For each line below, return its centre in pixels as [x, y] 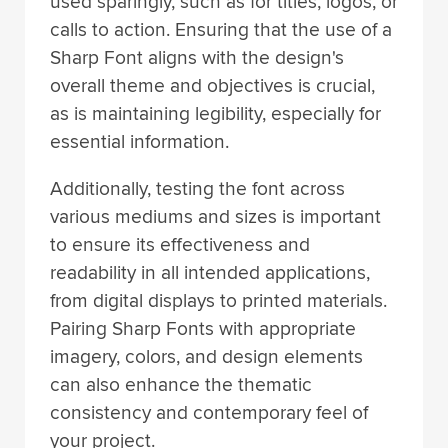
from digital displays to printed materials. [218, 300]
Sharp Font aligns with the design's [197, 57]
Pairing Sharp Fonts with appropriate [203, 328]
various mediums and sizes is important [215, 216]
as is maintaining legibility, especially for [215, 113]
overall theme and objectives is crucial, [212, 85]
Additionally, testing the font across [197, 188]
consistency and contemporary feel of [209, 412]
